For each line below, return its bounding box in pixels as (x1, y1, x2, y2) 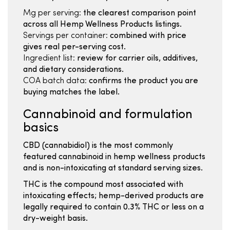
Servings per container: (23, 32, 108, 40)
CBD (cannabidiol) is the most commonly (23, 142, 173, 150)
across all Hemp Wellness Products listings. (23, 21, 182, 29)
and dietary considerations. (23, 66, 124, 74)
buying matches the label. (23, 88, 120, 97)
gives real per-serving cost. (23, 43, 126, 51)
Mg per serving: (23, 9, 81, 17)
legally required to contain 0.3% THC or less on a (23, 203, 204, 212)
